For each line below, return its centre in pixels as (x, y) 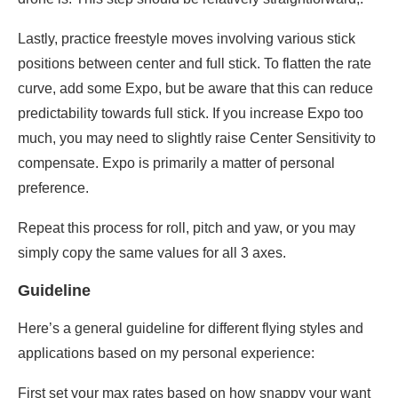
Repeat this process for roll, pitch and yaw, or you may (187, 228)
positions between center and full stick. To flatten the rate (195, 64)
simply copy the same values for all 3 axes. (152, 253)
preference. (53, 188)
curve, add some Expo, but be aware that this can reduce (195, 89)
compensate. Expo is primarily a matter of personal (176, 163)
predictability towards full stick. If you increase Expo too (191, 114)
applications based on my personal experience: (166, 354)
